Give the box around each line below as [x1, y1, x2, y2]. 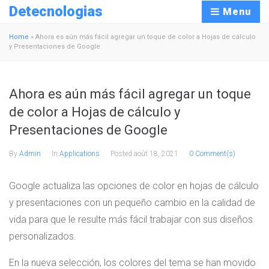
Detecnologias [9, 3, 103, 20]
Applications [59, 150, 100, 158]
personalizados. [9, 231, 76, 242]
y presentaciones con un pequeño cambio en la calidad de [9, 197, 255, 208]
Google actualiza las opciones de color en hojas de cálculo [9, 180, 259, 192]
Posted [110, 150, 134, 158]
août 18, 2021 [134, 150, 178, 158]
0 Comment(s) [189, 150, 235, 158]
